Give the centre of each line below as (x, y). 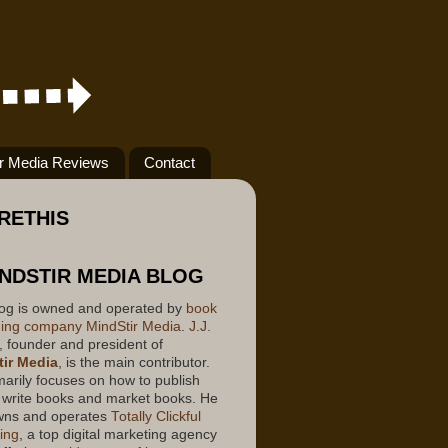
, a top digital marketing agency (118, 434)
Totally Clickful (156, 416)
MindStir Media (131, 326)
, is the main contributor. (134, 362)
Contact (169, 163)
